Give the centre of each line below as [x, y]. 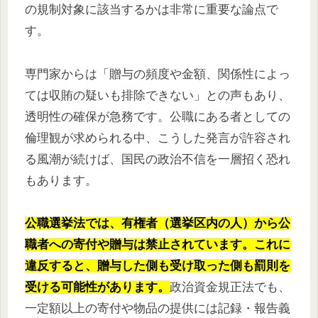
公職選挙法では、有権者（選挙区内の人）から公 [158, 224]
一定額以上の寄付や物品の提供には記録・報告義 [158, 309]
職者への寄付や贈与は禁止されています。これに [158, 245]
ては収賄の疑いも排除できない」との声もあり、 [158, 95]
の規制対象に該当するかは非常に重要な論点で [152, 10]
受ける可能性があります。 [97, 287]
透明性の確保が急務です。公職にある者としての [158, 116]
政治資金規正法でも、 [230, 287]
